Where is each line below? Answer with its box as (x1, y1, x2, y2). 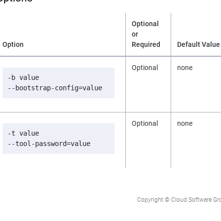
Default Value (177, 40, 220, 48)
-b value (7, 73, 39, 81)
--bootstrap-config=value (7, 83, 102, 92)
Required (132, 40, 160, 48)
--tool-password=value (7, 139, 90, 147)
